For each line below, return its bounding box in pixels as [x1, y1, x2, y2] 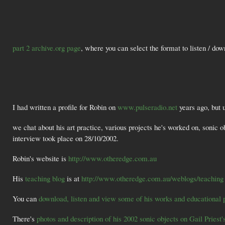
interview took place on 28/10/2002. [13, 133, 119, 143]
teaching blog [25, 173, 65, 183]
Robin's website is [13, 153, 68, 163]
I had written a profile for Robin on [13, 101, 118, 112]
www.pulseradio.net [118, 101, 177, 112]
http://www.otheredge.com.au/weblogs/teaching [81, 173, 223, 183]
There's [13, 213, 37, 223]
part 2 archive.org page [13, 42, 81, 53]
